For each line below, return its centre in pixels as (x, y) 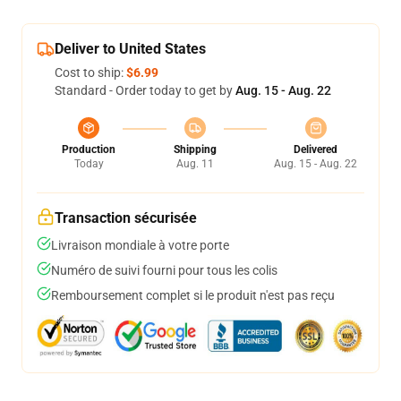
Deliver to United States (130, 49)
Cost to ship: (90, 73)
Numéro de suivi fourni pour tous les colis (164, 270)
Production (89, 149)
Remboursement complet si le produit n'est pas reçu (193, 295)
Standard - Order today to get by (145, 90)
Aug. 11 (195, 164)
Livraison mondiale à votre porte (140, 245)
